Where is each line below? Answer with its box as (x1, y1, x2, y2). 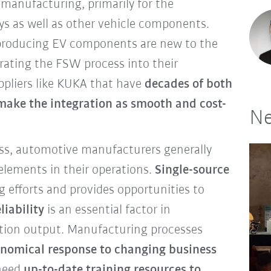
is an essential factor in (44, 203, 171, 217)
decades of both (144, 77, 232, 91)
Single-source (154, 163, 229, 177)
